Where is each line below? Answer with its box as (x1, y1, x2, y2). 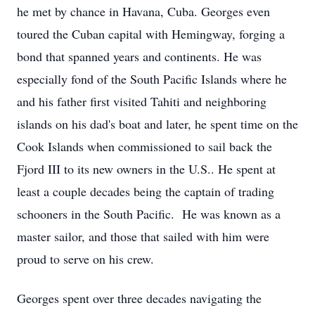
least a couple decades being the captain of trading (17, 183, 274, 200)
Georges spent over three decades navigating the (17, 290, 262, 307)
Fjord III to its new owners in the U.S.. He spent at (17, 160, 276, 177)
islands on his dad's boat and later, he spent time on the (17, 115, 298, 132)
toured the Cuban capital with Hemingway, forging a (17, 25, 285, 42)
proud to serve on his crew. (17, 250, 154, 267)
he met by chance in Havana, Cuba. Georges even (17, 3, 270, 20)
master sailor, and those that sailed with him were (17, 228, 269, 245)
